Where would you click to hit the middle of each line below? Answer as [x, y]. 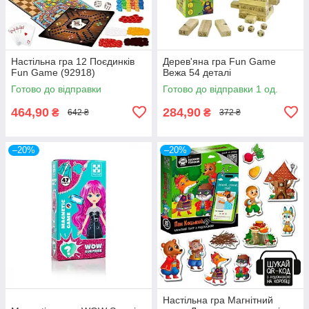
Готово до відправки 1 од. [220, 89]
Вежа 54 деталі [197, 72]
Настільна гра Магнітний [218, 300]
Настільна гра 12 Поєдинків [73, 61]
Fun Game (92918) [53, 72]
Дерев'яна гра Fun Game [219, 61]
